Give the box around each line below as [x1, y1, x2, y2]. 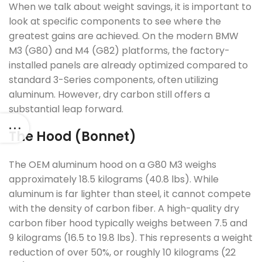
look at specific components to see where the [9, 15, 221, 28]
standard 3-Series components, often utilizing [9, 73, 218, 87]
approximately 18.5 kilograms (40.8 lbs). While [9, 173, 219, 186]
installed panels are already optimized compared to [9, 58, 248, 72]
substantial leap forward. [9, 102, 123, 116]
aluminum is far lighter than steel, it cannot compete [9, 187, 251, 201]
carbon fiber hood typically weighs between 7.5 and [9, 216, 247, 230]
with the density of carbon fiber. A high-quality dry [9, 202, 239, 215]
